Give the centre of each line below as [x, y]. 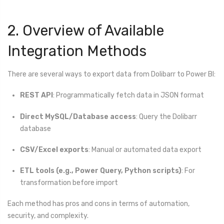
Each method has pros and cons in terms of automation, [98, 204]
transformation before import [69, 183]
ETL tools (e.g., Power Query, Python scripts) [101, 171]
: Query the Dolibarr [166, 116]
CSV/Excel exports [54, 149]
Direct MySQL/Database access [78, 116]
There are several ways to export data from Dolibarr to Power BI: [111, 74]
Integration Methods [77, 51]
